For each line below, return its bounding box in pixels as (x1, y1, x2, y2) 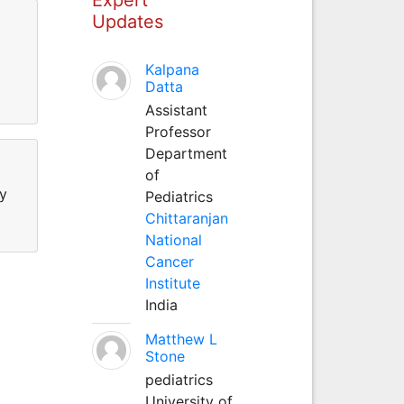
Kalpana (144, 60, 199, 78)
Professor (144, 122, 211, 141)
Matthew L (144, 329, 217, 348)
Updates (91, 10, 163, 32)
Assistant (144, 100, 207, 119)
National (144, 230, 202, 249)
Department (144, 143, 227, 162)
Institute (144, 273, 200, 292)
